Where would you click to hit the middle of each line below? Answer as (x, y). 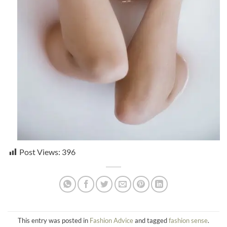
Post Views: (40, 152)
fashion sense (188, 220)
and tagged (151, 220)
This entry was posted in (54, 220)
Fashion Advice (111, 220)
